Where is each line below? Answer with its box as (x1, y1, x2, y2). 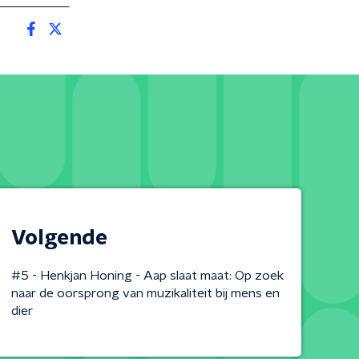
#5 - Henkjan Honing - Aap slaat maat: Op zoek (10, 269, 284, 282)
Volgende (10, 228, 107, 248)
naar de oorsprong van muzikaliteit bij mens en (10, 287, 280, 300)
